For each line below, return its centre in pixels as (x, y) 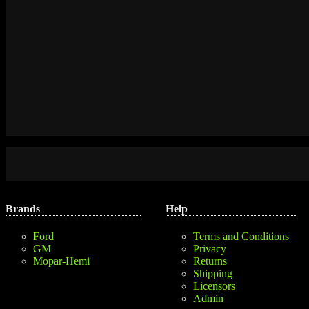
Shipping (213, 274)
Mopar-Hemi (61, 261)
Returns (210, 261)
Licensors (214, 286)
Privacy (210, 249)
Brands (23, 208)
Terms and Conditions (241, 237)
